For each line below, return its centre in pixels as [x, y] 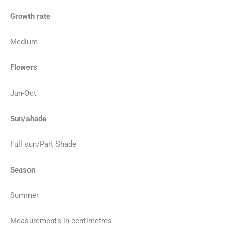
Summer [24, 196]
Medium [24, 42]
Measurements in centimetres [61, 221]
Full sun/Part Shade [43, 144]
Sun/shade [28, 119]
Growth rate [30, 16]
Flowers [24, 67]
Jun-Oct [23, 93]
